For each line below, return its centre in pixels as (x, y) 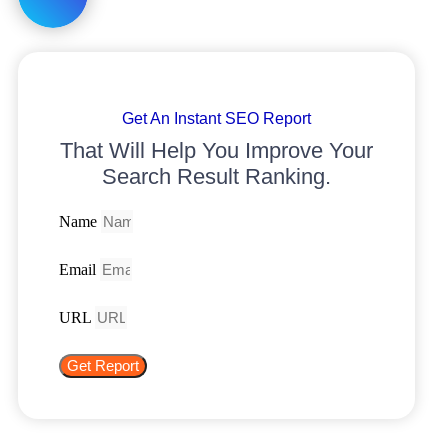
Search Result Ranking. (216, 177)
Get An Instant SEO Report (216, 118)
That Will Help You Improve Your (216, 151)
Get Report (103, 366)
